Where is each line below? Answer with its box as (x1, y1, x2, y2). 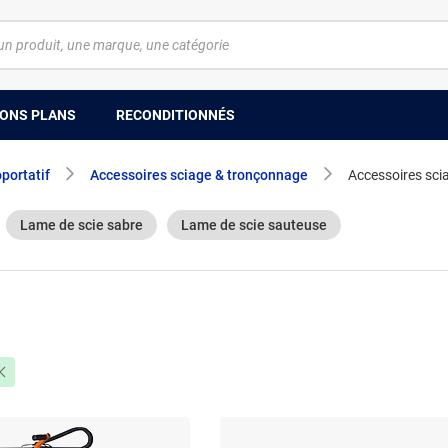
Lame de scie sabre (20, 217, 143, 233)
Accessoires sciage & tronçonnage (90, 167, 308, 183)
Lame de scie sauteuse (181, 217, 327, 233)
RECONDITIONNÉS (116, 106, 235, 123)
